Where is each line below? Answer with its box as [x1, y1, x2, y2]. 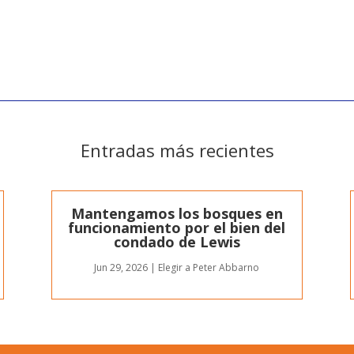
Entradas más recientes [80, 138, 274, 163]
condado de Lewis [113, 232, 240, 251]
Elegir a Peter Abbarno [158, 260, 260, 274]
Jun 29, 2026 [94, 260, 149, 274]
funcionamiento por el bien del [68, 217, 286, 237]
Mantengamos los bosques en [70, 203, 283, 223]
